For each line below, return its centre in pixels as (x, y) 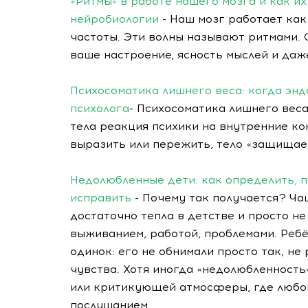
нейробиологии (114, 19)
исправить (101, 198)
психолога (100, 108)
